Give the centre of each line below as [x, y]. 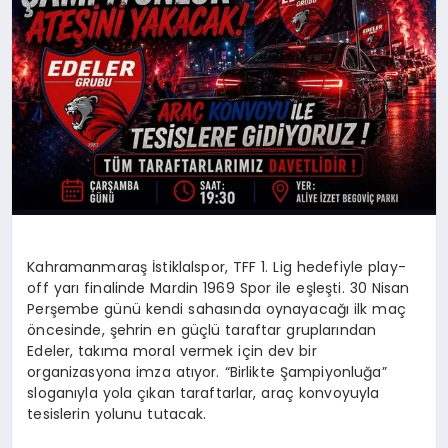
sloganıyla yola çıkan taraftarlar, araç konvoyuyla [203, 393]
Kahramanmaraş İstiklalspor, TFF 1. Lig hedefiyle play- [216, 267]
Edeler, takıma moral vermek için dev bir [172, 351]
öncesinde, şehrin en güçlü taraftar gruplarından [202, 330]
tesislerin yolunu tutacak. [117, 414]
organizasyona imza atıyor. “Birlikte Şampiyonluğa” [207, 372]
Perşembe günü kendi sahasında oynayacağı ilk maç [216, 309]
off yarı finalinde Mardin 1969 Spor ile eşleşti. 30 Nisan [218, 288]
